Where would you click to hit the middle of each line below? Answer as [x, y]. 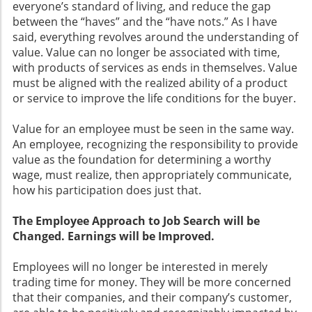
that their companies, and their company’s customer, [152, 297]
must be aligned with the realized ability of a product [150, 83]
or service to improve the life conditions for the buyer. [154, 98]
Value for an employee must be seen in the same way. [153, 128]
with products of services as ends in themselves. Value [155, 67]
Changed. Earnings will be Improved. [116, 236]
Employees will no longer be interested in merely [140, 266]
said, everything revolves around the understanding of [155, 37]
